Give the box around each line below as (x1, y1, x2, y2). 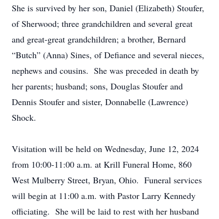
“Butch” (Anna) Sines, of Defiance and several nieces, (12, 49, 204, 61)
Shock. (12, 111, 39, 123)
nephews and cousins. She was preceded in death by (12, 65, 199, 76)
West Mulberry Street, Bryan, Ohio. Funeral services (12, 174, 202, 186)
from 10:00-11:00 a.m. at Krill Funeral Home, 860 (12, 158, 192, 170)
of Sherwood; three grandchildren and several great (12, 18, 193, 29)
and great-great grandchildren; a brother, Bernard (12, 33, 186, 45)
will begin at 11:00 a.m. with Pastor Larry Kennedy (12, 190, 196, 201)
